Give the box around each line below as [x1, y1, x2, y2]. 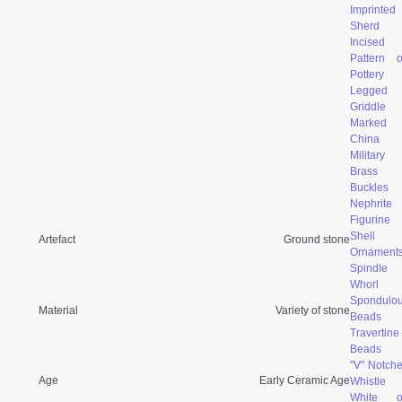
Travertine [350, 326, 399, 339]
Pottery [350, 67, 384, 81]
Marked [350, 116, 387, 129]
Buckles [350, 180, 389, 194]
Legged [350, 83, 388, 97]
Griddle [350, 100, 386, 113]
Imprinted [350, 3, 396, 16]
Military [350, 148, 385, 162]
